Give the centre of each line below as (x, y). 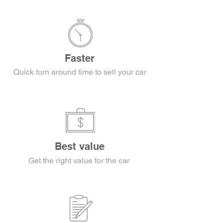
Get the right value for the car (80, 161)
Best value (80, 146)
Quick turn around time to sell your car (80, 72)
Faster (80, 58)
